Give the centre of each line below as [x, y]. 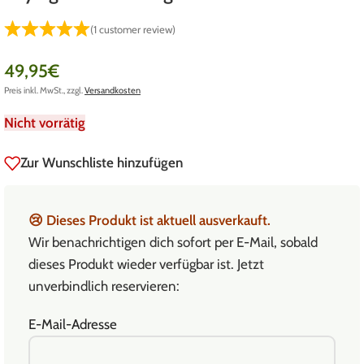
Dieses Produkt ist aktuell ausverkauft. [158, 220]
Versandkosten [113, 90]
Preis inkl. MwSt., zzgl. [44, 90]
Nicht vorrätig [45, 122]
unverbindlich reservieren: [104, 286]
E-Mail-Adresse [73, 324]
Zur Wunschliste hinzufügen [102, 163]
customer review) [136, 30]
